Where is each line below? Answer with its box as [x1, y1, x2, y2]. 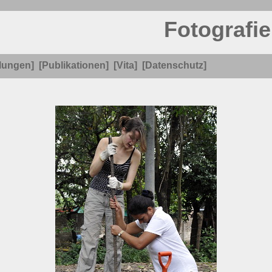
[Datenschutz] [142, 60, 206, 70]
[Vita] [114, 60, 137, 70]
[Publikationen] [39, 60, 109, 70]
